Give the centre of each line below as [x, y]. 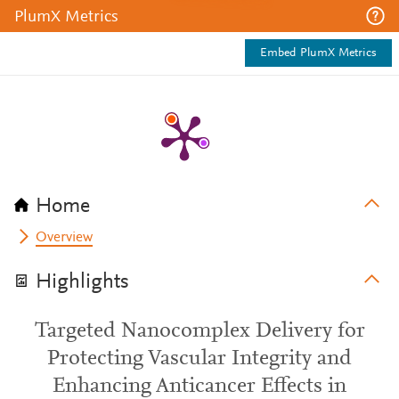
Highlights [82, 282]
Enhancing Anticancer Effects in [199, 387]
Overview [65, 238]
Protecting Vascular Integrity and [199, 359]
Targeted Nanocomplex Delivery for [199, 331]
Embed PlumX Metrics [318, 53]
